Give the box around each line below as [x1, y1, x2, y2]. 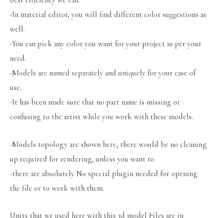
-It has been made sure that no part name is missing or [10, 97, 180, 108]
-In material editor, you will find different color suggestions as [10, 10, 206, 20]
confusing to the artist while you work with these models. [10, 112, 193, 122]
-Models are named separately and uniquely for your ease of [10, 68, 196, 78]
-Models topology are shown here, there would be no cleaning [10, 139, 207, 149]
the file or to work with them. [10, 183, 104, 193]
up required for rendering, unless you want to [10, 154, 154, 164]
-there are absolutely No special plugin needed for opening [10, 168, 198, 179]
